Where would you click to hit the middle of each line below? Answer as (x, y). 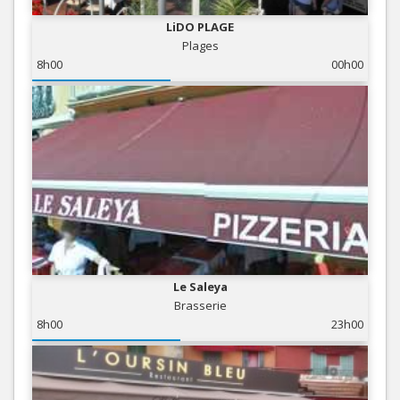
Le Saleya (200, 286)
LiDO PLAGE (200, 26)
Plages (200, 45)
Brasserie (200, 305)
